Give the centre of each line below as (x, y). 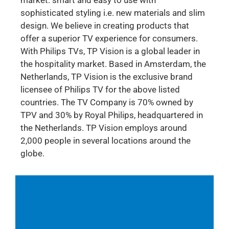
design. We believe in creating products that (105, 25)
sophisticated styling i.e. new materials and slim (113, 13)
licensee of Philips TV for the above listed (100, 89)
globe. (32, 153)
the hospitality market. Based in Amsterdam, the (113, 64)
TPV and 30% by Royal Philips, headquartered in (112, 115)
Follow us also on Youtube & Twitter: (114, 201)
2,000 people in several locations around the (106, 140)
